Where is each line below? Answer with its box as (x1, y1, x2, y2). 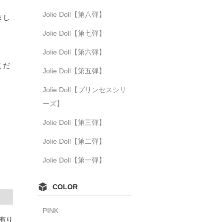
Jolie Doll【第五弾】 (43, 66, 106, 75)
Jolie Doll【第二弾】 (43, 137, 106, 145)
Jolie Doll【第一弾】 (43, 156, 106, 164)
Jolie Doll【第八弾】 (43, 10, 106, 18)
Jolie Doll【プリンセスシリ (43, 85, 126, 94)
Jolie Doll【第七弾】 (43, 29, 106, 37)
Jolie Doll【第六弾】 (43, 48, 106, 56)
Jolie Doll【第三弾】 (43, 118, 106, 126)
